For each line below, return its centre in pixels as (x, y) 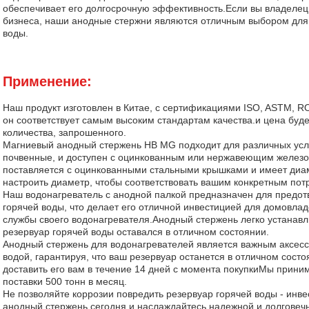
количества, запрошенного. (64, 132)
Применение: (47, 81)
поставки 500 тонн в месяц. (65, 281)
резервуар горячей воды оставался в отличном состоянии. (136, 232)
